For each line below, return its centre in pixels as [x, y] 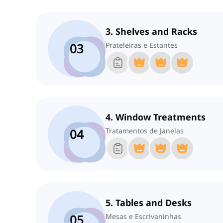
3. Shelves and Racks [151, 32]
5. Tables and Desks [149, 203]
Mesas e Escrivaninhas [143, 217]
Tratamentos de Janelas [145, 131]
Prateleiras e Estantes [142, 45]
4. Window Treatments [156, 117]
